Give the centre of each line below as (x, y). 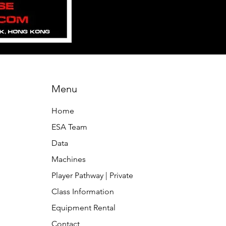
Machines (68, 159)
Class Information (82, 191)
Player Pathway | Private (92, 175)
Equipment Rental (83, 207)
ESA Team (69, 127)
